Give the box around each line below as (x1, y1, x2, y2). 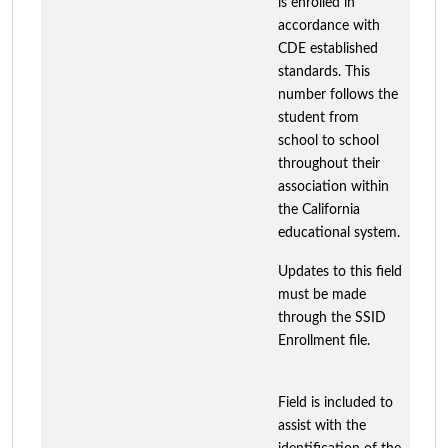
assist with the (278, 418, 366, 433)
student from (278, 110, 359, 125)
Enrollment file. (278, 333, 370, 348)
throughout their (278, 156, 380, 171)
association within (278, 179, 389, 194)
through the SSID (278, 310, 386, 325)
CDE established (278, 41, 378, 56)
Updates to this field (278, 264, 402, 279)
